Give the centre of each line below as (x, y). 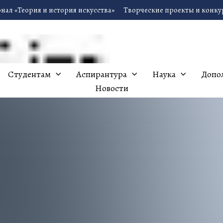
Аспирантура (102, 74)
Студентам (29, 74)
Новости (111, 88)
